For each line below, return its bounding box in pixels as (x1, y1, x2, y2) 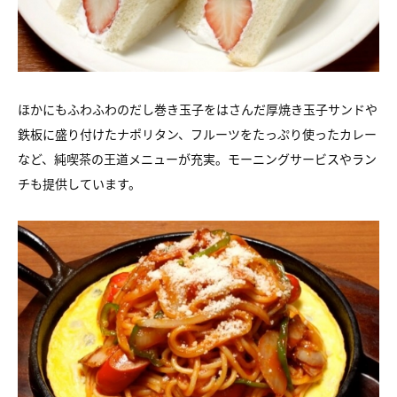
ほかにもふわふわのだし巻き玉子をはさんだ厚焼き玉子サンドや (18, 100, 378, 118)
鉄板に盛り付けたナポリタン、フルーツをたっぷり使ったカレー (18, 125, 377, 143)
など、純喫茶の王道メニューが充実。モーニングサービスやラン (18, 150, 377, 167)
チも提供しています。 (18, 175, 141, 192)
